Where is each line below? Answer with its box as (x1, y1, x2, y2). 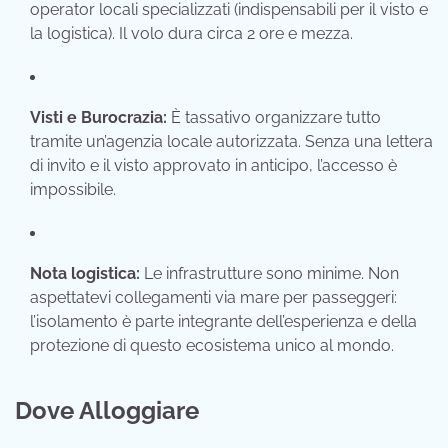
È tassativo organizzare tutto (167, 108, 381, 128)
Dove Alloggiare (15, 396, 199, 426)
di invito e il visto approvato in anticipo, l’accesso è (30, 156, 397, 176)
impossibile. (30, 180, 116, 200)
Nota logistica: (30, 264, 140, 284)
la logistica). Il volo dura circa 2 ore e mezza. (30, 24, 353, 44)
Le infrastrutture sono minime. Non (140, 264, 399, 284)
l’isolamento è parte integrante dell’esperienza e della (30, 312, 417, 332)
